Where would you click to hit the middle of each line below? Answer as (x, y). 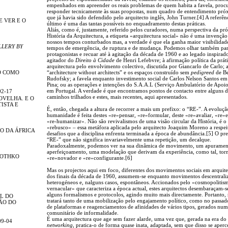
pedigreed (203, 72)
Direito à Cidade (95, 60)
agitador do (61, 60)
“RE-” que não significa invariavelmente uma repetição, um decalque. (129, 139)
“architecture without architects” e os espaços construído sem (119, 72)
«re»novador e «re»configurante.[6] (90, 158)
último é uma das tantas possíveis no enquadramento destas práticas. (126, 23)
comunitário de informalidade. (83, 212)
